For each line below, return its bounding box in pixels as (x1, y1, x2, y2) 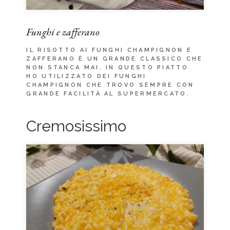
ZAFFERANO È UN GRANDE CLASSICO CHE (26, 55, 203, 62)
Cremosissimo (26, 117, 127, 135)
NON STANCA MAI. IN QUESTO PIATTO (26, 64, 188, 71)
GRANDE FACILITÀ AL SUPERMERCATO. (26, 90, 190, 97)
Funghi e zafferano (26, 25, 100, 39)
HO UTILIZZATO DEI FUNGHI (26, 72, 147, 80)
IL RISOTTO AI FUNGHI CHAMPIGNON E (26, 46, 193, 53)
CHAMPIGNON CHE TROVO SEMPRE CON (26, 81, 195, 88)
